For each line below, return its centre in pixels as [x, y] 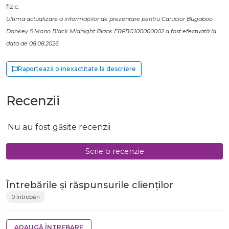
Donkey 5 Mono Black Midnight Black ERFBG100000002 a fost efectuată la [111, 31]
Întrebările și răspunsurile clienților [90, 185]
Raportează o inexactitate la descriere [77, 69]
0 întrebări [26, 197]
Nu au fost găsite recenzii [59, 127]
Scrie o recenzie [114, 151]
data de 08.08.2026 [32, 44]
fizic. [13, 7]
